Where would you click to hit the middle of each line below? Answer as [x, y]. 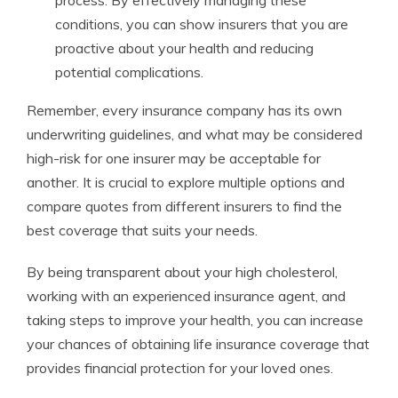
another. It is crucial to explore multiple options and [186, 182]
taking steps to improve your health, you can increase [195, 320]
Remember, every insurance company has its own [184, 110]
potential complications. [129, 72]
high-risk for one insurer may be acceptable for [174, 158]
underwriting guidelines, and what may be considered [195, 134]
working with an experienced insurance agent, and [186, 296]
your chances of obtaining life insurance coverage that [198, 344]
